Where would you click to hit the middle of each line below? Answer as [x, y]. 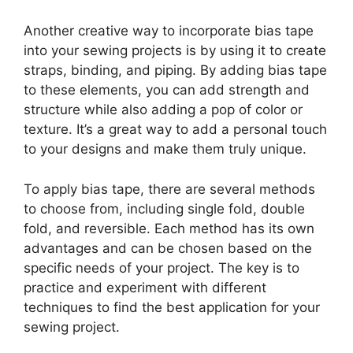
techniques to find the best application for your [172, 307]
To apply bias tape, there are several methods [169, 189]
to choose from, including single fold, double [164, 208]
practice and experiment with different [145, 287]
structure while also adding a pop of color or [163, 110]
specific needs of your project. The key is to [162, 268]
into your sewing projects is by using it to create [175, 51]
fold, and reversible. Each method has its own [169, 228]
